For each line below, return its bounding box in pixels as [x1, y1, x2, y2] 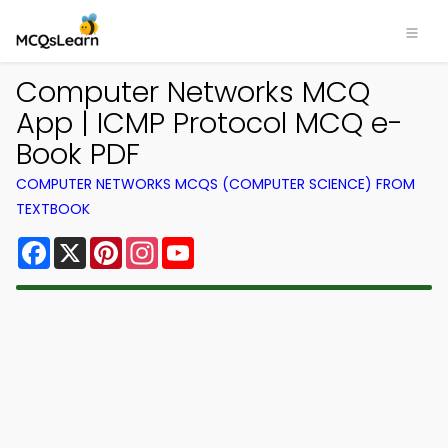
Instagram [158, 233, 240, 256]
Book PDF [16, 134, 140, 174]
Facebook [50, 233, 129, 256]
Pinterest [122, 233, 194, 256]
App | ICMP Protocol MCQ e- [16, 103, 403, 143]
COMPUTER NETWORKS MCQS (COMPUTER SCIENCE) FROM [16, 174, 415, 194]
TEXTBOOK [16, 199, 90, 219]
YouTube [194, 233, 262, 256]
